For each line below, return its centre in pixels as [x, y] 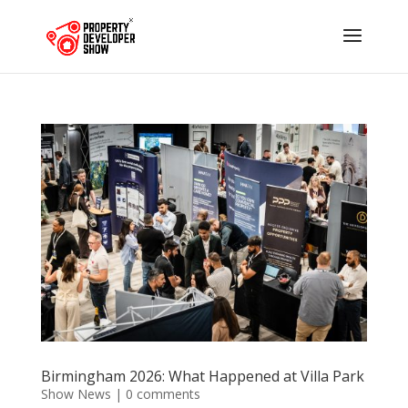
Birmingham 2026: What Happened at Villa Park [202, 376]
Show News [76, 393]
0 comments [163, 393]
